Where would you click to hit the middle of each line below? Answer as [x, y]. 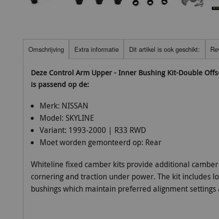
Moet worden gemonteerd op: [92, 142]
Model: [52, 118]
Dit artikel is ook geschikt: [164, 49]
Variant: [54, 130]
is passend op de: [60, 84]
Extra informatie [96, 49]
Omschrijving [46, 49]
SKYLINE [79, 118]
